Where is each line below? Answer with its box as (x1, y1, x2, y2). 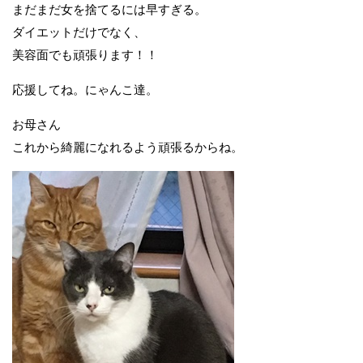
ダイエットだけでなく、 (12, 25, 146, 39)
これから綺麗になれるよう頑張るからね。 (12, 140, 243, 154)
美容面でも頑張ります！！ (12, 48, 158, 62)
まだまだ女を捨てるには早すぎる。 (12, 2, 207, 16)
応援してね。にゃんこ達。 (12, 83, 158, 96)
